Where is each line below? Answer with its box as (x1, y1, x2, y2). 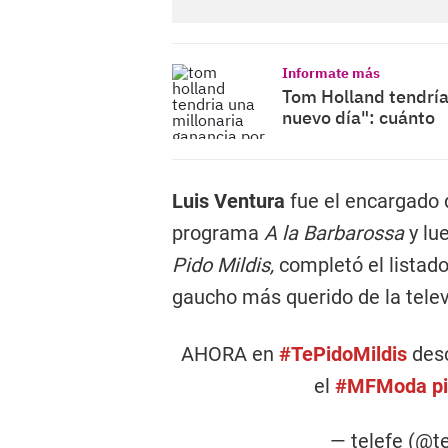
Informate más (282, 64, 380, 82)
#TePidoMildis (279, 342, 408, 366)
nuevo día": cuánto (282, 106, 435, 129)
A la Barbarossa (264, 221, 409, 245)
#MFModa (334, 374, 427, 398)
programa (172, 221, 264, 245)
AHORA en (181, 342, 280, 366)
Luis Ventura (172, 189, 285, 213)
